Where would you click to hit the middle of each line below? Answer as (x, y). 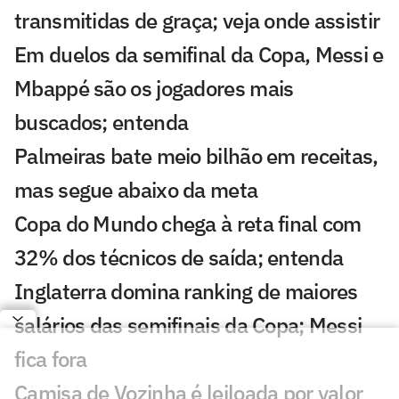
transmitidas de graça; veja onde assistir (197, 21)
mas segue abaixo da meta (136, 190)
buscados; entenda (102, 122)
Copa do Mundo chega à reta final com (188, 224)
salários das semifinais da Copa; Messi (188, 326)
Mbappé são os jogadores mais (154, 89)
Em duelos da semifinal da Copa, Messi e (199, 55)
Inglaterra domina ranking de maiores (186, 292)
